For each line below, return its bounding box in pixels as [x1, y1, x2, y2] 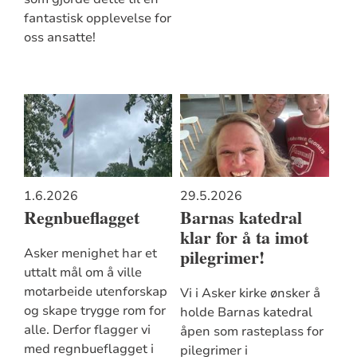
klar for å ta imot [179, 224, 308, 251]
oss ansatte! [23, 28, 96, 46]
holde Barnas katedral [179, 303, 312, 321]
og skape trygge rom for [23, 301, 166, 320]
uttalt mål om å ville [23, 263, 142, 281]
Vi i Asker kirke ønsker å [179, 284, 320, 302]
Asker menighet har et [23, 244, 157, 262]
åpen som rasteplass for [179, 322, 324, 340]
